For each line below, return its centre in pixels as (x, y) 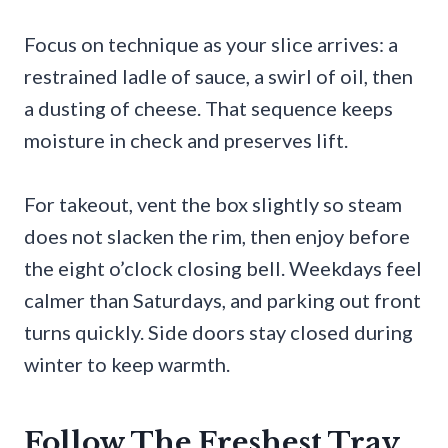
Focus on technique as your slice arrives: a (211, 44)
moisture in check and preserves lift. (186, 140)
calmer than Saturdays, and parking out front (222, 300)
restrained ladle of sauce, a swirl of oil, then (218, 76)
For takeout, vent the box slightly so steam (213, 204)
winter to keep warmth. (127, 364)
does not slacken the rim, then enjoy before (217, 236)
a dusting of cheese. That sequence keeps (208, 108)
